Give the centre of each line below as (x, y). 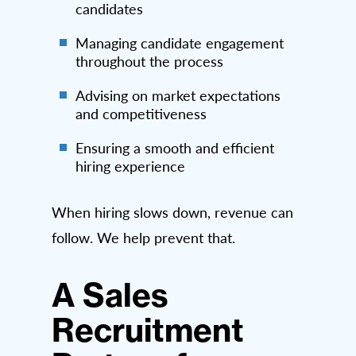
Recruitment (148, 330)
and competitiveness (141, 113)
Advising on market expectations (178, 95)
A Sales (110, 295)
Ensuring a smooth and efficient (175, 147)
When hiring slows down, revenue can (172, 212)
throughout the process (149, 61)
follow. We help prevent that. (143, 237)
